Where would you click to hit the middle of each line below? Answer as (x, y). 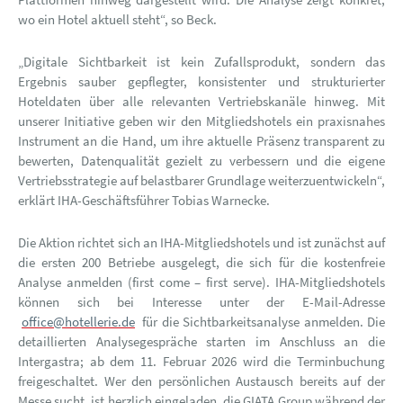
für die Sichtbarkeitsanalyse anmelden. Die (262, 322)
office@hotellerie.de (78, 322)
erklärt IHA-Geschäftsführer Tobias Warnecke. (144, 201)
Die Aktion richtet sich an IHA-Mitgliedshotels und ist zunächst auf (201, 243)
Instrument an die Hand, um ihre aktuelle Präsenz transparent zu (201, 141)
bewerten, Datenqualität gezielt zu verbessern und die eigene (201, 161)
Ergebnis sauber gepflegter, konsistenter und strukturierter (201, 82)
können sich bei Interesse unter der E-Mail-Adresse (201, 302)
